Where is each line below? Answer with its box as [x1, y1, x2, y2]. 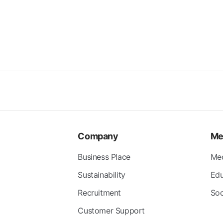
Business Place [78, 151, 130, 162]
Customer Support [78, 205, 145, 216]
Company [78, 130, 118, 141]
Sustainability [78, 169, 125, 180]
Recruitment [78, 187, 121, 198]
